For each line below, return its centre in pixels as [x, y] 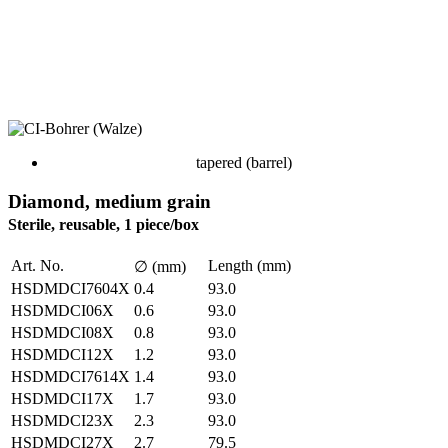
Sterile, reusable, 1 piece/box [103, 224]
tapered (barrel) [244, 163]
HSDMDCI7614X [70, 376]
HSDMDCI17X [62, 398]
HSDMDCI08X [62, 332]
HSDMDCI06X [62, 310]
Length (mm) [249, 265]
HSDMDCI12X [62, 354]
